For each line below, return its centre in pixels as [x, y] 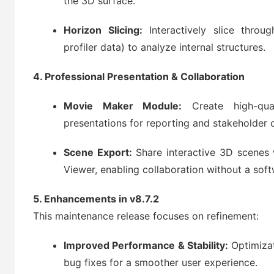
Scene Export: [98, 152]
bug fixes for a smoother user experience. [161, 262]
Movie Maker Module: [123, 106]
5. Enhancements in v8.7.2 [96, 199]
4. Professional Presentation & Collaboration [139, 76]
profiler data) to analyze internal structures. [165, 47]
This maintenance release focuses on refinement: [146, 216]
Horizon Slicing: [103, 30]
